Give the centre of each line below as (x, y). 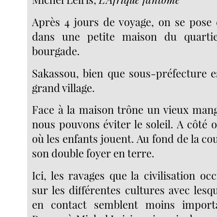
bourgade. (56, 51)
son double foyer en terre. (93, 153)
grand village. (64, 87)
